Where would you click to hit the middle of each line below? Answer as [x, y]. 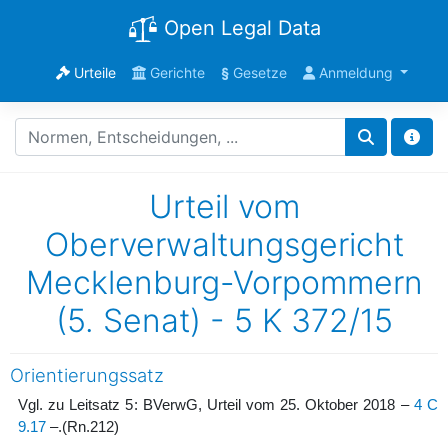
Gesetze [257, 72]
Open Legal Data [239, 28]
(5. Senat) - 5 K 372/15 [224, 320]
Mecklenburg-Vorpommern [224, 282]
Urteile [92, 72]
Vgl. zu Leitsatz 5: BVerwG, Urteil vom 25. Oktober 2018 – [216, 404]
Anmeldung [355, 72]
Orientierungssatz [87, 374]
